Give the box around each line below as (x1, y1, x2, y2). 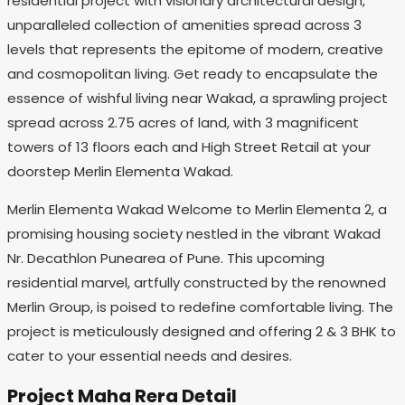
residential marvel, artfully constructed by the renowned (7, 273, 386, 293)
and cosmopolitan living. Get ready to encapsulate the (7, 64, 378, 84)
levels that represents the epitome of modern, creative (7, 40, 383, 60)
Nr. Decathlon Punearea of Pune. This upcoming (7, 249, 325, 268)
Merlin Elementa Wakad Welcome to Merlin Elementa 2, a (7, 200, 387, 220)
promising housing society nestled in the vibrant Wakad (7, 224, 381, 244)
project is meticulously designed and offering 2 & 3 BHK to (7, 322, 396, 342)
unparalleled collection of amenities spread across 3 (7, 15, 362, 35)
